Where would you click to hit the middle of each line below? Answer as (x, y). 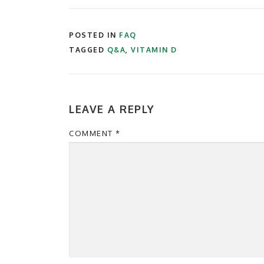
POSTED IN (94, 35)
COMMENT (92, 133)
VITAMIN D (154, 50)
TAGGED (88, 50)
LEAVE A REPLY (112, 109)
